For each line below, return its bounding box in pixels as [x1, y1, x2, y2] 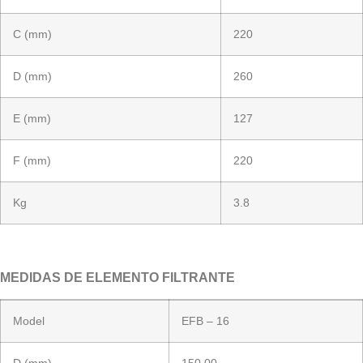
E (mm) [13, 112, 51, 126]
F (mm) [13, 154, 51, 168]
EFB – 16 [181, 314, 229, 327]
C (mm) [13, 28, 52, 41]
